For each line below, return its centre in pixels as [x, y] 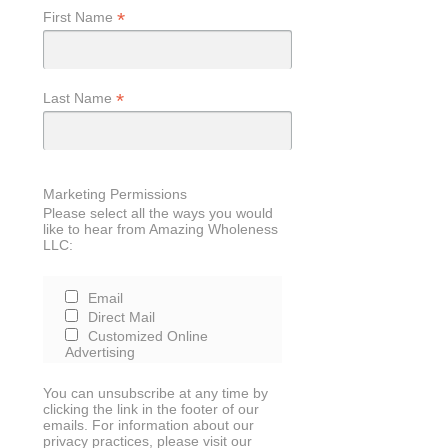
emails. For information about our [148, 425]
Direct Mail [122, 316]
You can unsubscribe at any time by [155, 393]
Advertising [100, 351]
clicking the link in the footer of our [150, 409]
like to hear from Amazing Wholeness [160, 229]
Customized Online [148, 335]
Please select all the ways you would [157, 213]
